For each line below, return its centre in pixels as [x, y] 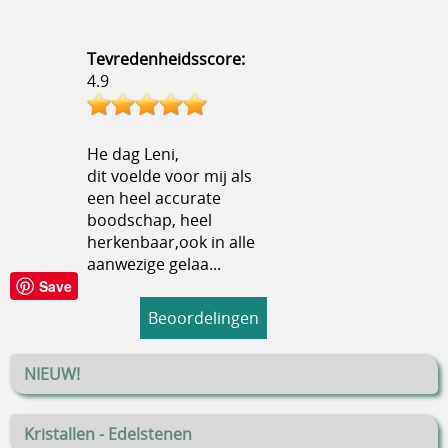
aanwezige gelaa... [154, 264]
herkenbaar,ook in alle [171, 242]
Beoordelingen [203, 318]
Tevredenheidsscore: [166, 59]
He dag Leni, [133, 154]
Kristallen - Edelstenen [108, 434]
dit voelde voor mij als [169, 176]
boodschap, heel [149, 220]
